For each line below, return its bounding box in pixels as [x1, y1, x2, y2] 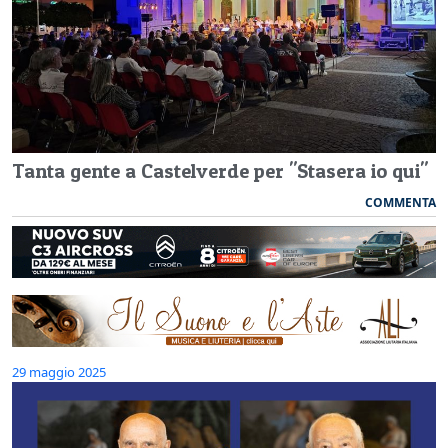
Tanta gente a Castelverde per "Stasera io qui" [12, 158, 428, 183]
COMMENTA [365, 193, 436, 211]
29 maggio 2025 [12, 363, 106, 382]
